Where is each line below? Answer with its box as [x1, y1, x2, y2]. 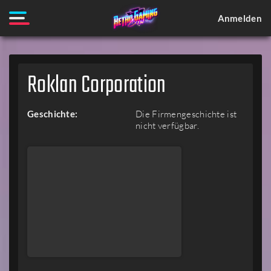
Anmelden [217, 12, 262, 24]
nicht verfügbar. [135, 120, 199, 131]
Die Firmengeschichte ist [135, 108, 237, 120]
